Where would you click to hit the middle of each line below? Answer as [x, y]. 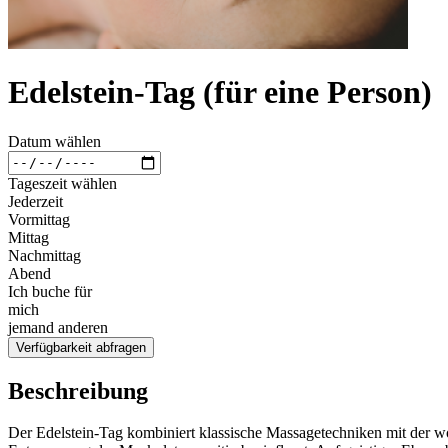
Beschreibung [78, 390]
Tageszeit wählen [62, 183]
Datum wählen [54, 141]
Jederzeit [35, 201]
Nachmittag [44, 255]
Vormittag [39, 219]
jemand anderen [58, 327]
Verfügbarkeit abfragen [81, 347]
